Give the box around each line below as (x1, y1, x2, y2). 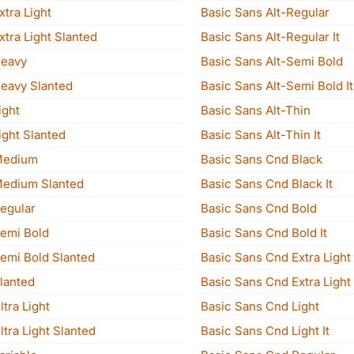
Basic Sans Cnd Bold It (201, 225, 327, 240)
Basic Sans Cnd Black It (201, 176, 333, 191)
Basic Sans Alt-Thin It (201, 127, 322, 142)
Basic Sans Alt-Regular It (201, 29, 340, 44)
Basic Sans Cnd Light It (201, 323, 330, 338)
